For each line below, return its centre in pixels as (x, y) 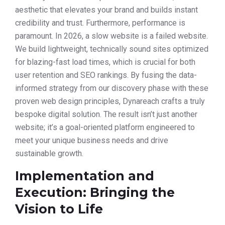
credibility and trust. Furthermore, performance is (100, 23)
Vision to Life (59, 209)
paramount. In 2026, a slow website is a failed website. (111, 36)
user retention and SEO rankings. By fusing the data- (106, 75)
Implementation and (85, 176)
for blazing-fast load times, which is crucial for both (105, 62)
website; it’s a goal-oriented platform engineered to (105, 128)
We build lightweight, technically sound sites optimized (112, 49)
